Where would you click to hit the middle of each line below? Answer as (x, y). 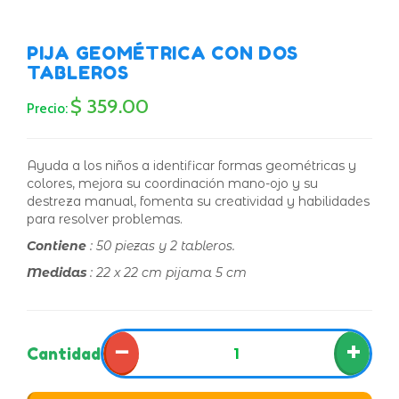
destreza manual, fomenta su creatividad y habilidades (198, 202)
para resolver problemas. (105, 220)
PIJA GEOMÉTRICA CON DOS (163, 54)
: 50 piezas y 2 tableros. (161, 246)
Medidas (57, 273)
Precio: (47, 109)
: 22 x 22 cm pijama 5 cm (168, 273)
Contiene (57, 246)
